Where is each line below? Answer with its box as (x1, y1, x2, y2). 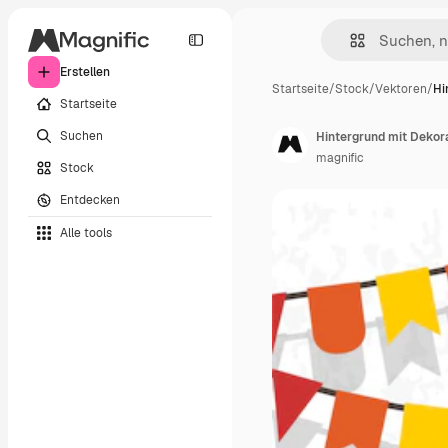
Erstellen (60, 64, 110, 80)
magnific (316, 150, 364, 166)
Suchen (60, 127, 103, 144)
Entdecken (60, 191, 120, 208)
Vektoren (375, 81, 427, 97)
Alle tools (60, 224, 112, 241)
